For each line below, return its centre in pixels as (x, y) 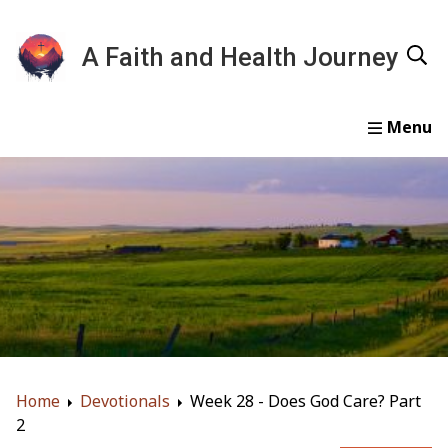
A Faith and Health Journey (240, 57)
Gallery (319, 154)
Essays (227, 154)
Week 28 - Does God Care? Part (305, 401)
